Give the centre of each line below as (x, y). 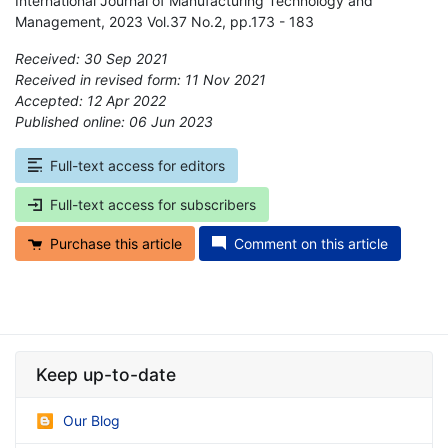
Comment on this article (311, 243)
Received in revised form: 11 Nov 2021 (140, 79)
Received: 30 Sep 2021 (91, 58)
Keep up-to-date (106, 374)
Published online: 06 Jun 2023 (114, 121)
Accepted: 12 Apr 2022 (90, 100)
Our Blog (91, 420)
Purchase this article (116, 243)
